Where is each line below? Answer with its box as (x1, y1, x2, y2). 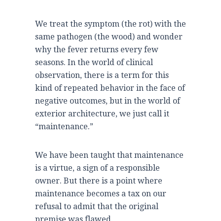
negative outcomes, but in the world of (35, 96, 180, 106)
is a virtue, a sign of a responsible (35, 163, 160, 173)
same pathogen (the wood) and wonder (35, 32, 183, 41)
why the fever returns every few (35, 44, 158, 54)
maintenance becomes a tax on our (35, 188, 166, 198)
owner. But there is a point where (35, 176, 162, 185)
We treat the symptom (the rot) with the (35, 19, 186, 29)
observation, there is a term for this (35, 70, 169, 80)
